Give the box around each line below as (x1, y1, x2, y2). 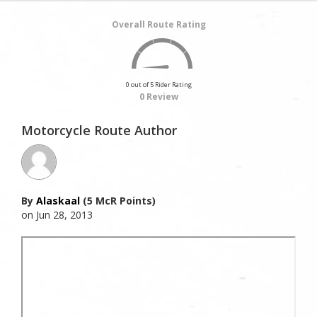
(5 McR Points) (80, 194, 156, 208)
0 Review (139, 91, 178, 103)
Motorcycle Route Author (21, 122, 177, 139)
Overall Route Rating (111, 18, 206, 31)
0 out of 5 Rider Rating (125, 80, 192, 90)
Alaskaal (36, 194, 80, 208)
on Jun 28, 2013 (21, 208, 93, 222)
